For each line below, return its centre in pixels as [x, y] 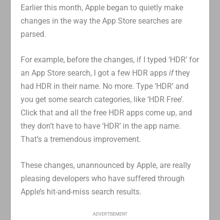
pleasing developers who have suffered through [103, 178]
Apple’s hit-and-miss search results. [81, 192]
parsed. [34, 34]
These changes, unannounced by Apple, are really [106, 165]
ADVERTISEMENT [110, 214]
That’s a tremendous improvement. [81, 139]
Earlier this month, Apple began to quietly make [102, 7]
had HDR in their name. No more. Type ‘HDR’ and [105, 86]
